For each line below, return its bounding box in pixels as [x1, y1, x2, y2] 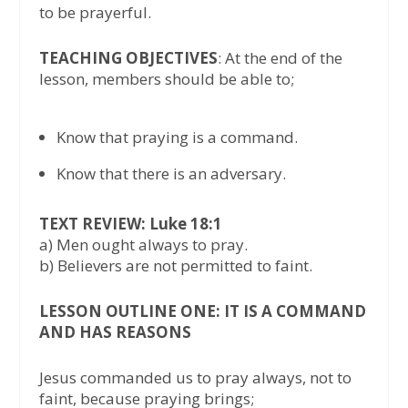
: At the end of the [217, 46, 342, 68]
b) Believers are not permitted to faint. [38, 254, 312, 276]
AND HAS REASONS [38, 321, 191, 342]
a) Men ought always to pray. [38, 233, 248, 255]
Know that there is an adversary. [56, 162, 286, 184]
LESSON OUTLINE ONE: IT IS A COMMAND [38, 300, 366, 321]
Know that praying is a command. [56, 126, 298, 148]
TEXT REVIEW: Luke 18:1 [38, 212, 222, 234]
